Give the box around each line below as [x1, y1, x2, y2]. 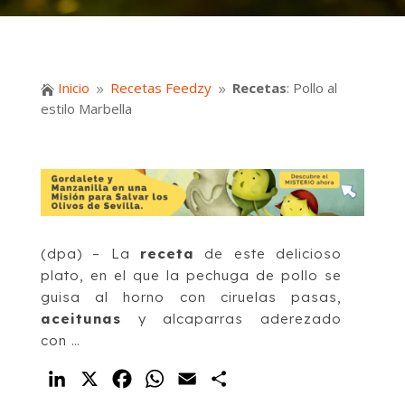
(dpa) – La [40, 245, 140, 263]
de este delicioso [194, 245, 343, 263]
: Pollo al [286, 79, 337, 98]
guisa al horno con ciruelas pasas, [40, 288, 343, 306]
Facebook [134, 370, 212, 389]
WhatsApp [166, 370, 246, 389]
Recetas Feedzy [109, 79, 212, 98]
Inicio [57, 79, 89, 98]
